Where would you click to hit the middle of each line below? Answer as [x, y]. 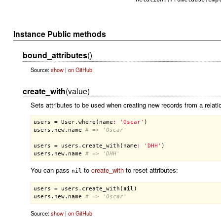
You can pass [51, 170]
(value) [77, 91]
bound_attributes [55, 55]
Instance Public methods [60, 34]
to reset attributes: [151, 170]
